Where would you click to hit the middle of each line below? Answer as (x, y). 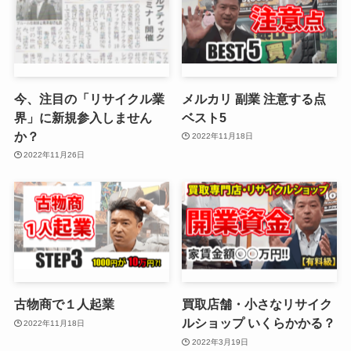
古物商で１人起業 (64, 304)
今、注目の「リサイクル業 (89, 98)
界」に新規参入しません (83, 117)
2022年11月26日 (54, 155)
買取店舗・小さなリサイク (257, 304)
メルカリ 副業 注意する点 (254, 98)
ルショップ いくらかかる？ (259, 323)
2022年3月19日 (220, 342)
